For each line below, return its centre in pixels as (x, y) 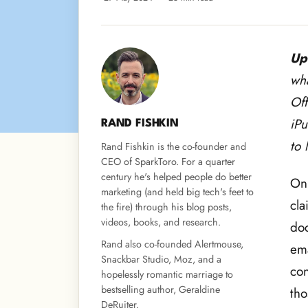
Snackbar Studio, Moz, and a (161, 259)
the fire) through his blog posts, (166, 207)
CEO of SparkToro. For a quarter (168, 161)
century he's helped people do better (176, 176)
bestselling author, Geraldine (161, 289)
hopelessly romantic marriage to (167, 274)
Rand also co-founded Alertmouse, (172, 244)
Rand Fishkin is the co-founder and (174, 146)
